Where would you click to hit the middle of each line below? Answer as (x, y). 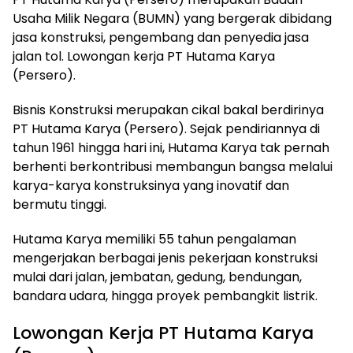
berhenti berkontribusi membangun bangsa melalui (173, 167)
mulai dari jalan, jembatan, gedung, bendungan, (157, 277)
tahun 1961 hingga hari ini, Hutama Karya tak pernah (171, 148)
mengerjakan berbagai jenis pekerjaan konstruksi (165, 258)
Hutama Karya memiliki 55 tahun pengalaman (154, 239)
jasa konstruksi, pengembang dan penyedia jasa (161, 37)
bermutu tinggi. (59, 204)
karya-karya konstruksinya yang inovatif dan (151, 186)
